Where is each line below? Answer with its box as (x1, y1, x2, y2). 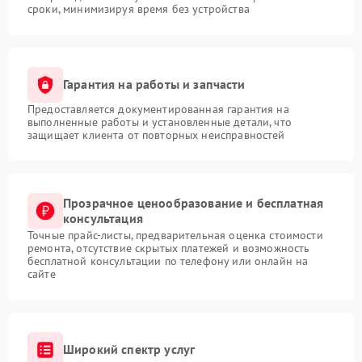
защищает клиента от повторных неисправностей (27, 127, 285, 142)
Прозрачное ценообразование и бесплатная (63, 194, 324, 211)
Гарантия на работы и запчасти (63, 76, 246, 93)
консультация (63, 209, 143, 226)
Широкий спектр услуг (63, 341, 196, 358)
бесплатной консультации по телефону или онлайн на (27, 253, 309, 268)
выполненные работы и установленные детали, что (27, 114, 292, 129)
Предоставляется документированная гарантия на (27, 101, 289, 116)
